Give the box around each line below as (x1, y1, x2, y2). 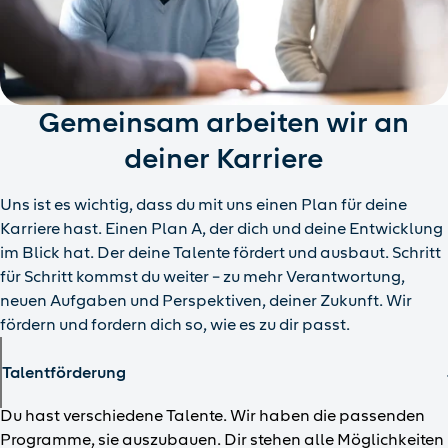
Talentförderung (2, 363, 126, 383)
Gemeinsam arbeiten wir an (38, 106, 410, 140)
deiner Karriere (124, 142, 324, 176)
